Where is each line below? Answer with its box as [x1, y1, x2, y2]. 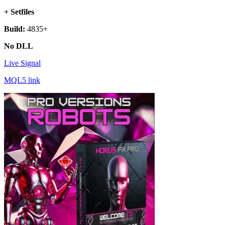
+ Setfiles [4, 8, 34, 17]
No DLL [4, 42, 33, 51]
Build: [4, 25, 25, 34]
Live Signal [4, 59, 41, 68]
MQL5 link [4, 76, 40, 85]
